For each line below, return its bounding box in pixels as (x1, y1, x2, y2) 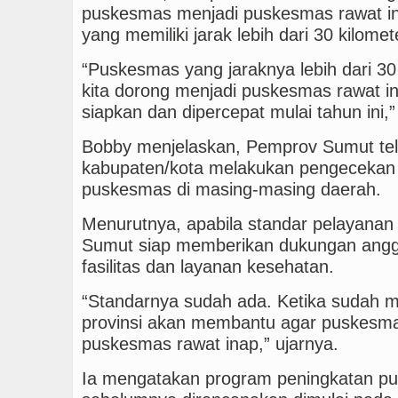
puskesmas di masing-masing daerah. (82, 179, 381, 199)
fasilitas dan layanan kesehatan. (82, 256, 334, 276)
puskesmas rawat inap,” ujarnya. (82, 333, 338, 354)
